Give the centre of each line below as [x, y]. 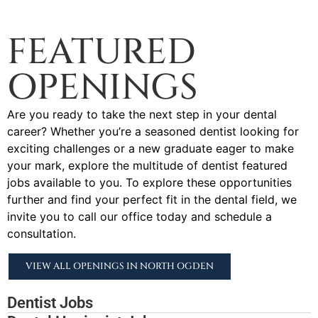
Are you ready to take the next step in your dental [142, 114]
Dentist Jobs [50, 303]
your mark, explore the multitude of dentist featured [147, 165]
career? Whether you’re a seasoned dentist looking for [153, 131]
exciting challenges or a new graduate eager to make [150, 148]
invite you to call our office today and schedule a [139, 216]
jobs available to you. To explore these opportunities [149, 182]
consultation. [42, 233]
